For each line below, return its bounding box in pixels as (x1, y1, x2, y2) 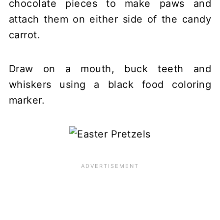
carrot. (8, 29, 41, 41)
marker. (8, 94, 45, 107)
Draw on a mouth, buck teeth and (8, 63, 212, 75)
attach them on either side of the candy (8, 13, 212, 26)
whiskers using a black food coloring (8, 79, 212, 91)
